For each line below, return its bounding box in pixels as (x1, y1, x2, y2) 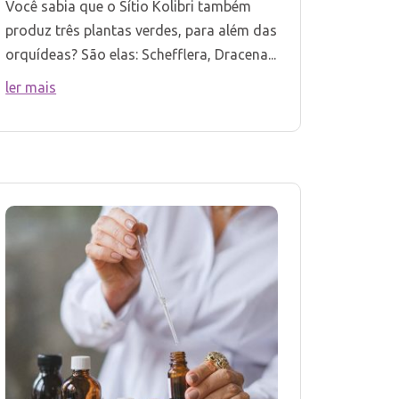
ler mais (5, 79, 57, 96)
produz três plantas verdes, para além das (5, 22, 278, 39)
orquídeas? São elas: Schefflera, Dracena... (5, 46, 277, 63)
